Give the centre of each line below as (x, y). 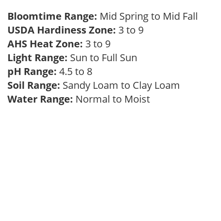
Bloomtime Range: (54, 16)
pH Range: (32, 71)
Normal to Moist (114, 99)
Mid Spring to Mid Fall (151, 16)
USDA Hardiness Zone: (62, 30)
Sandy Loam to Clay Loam (123, 85)
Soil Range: (34, 85)
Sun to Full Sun (105, 57)
